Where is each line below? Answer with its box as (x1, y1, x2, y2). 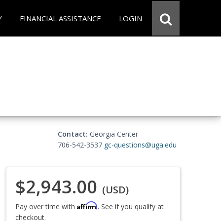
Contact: (58, 129, 88, 139)
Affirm (77, 201, 98, 210)
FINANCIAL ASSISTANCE (20, 13, 101, 23)
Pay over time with (15, 201, 77, 211)
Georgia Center (88, 129, 138, 139)
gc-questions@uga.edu (104, 140, 177, 149)
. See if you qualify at (98, 201, 164, 211)
